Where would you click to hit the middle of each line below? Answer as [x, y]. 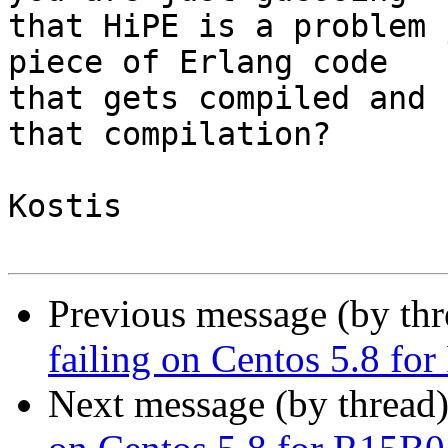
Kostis [65, 206]
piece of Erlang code [207, 62]
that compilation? [169, 134]
